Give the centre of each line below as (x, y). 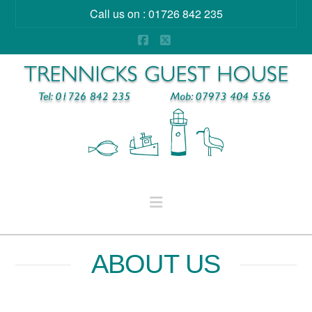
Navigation (198, 201)
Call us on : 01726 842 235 (156, 14)
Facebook (171, 51)
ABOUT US (156, 263)
